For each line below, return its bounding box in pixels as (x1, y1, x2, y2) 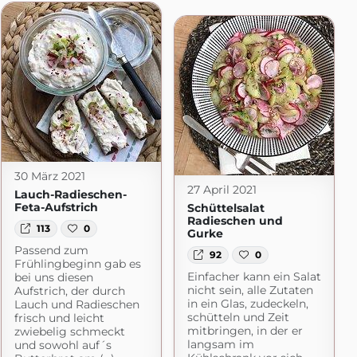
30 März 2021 (14, 168, 85, 183)
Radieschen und (186, 213, 283, 228)
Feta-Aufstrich (14, 199, 98, 214)
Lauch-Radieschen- (14, 186, 127, 202)
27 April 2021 (186, 182, 257, 197)
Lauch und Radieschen (14, 297, 139, 312)
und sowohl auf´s (14, 338, 112, 353)
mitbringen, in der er (186, 324, 303, 339)
